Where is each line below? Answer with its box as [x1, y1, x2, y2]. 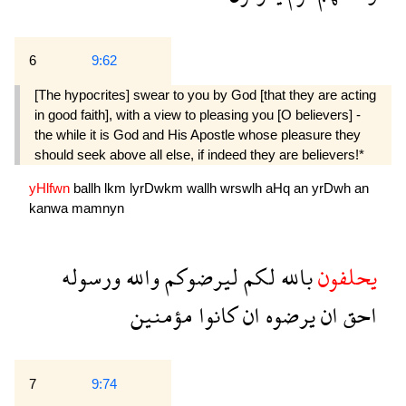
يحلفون [313, 250, 377, 303]
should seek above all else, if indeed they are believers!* [34, 146, 364, 162]
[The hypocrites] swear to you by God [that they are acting [34, 86, 376, 102]
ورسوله [62, 250, 121, 303]
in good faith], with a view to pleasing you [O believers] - [34, 106, 361, 122]
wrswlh [220, 179, 266, 196]
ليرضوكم [159, 250, 238, 303]
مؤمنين [130, 288, 193, 341]
